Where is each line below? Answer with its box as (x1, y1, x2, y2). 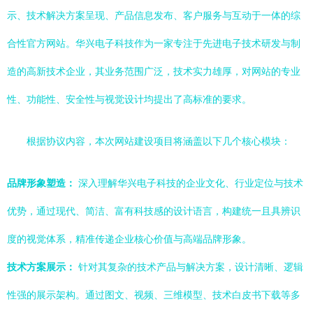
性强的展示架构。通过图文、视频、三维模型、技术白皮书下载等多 (7, 289, 300, 300)
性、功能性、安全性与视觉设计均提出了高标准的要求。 (7, 94, 252, 105)
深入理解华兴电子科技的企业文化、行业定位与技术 (75, 177, 303, 189)
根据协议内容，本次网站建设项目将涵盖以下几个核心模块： (27, 136, 291, 147)
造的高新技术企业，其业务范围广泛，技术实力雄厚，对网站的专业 (7, 66, 300, 77)
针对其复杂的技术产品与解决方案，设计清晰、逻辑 (75, 261, 303, 272)
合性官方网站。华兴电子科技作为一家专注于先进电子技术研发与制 (7, 38, 300, 49)
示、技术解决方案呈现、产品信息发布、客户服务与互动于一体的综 (7, 10, 300, 21)
